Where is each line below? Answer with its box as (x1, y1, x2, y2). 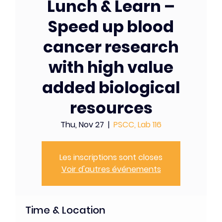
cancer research (43, 36, 179, 58)
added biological (42, 76, 180, 99)
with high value (49, 56, 173, 78)
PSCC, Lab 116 (113, 119, 162, 130)
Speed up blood (48, 15, 174, 38)
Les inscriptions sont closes (59, 152, 163, 163)
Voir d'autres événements (61, 164, 161, 175)
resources (69, 97, 153, 119)
